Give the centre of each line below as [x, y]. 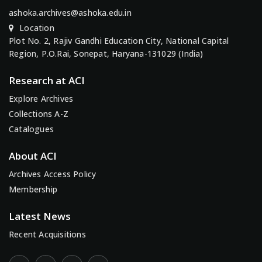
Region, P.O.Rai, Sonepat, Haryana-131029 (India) [106, 54]
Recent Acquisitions [47, 235]
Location [37, 28]
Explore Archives [41, 99]
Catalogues [31, 129]
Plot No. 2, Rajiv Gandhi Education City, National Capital [119, 41]
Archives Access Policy [53, 174]
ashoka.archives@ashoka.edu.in [70, 13]
